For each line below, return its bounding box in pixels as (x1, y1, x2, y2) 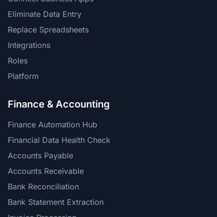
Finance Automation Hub (8, 120, 97, 129)
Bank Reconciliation (8, 182, 79, 191)
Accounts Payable (8, 151, 73, 160)
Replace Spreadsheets (8, 25, 89, 34)
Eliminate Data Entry (8, 9, 81, 19)
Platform (8, 71, 39, 81)
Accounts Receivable (8, 166, 84, 176)
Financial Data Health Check (8, 135, 110, 145)
